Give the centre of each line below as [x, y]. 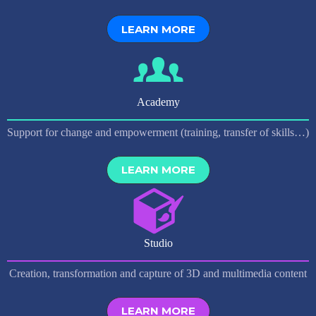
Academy [158, 102]
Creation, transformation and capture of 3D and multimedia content [158, 273]
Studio [158, 243]
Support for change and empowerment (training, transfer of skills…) [158, 132]
